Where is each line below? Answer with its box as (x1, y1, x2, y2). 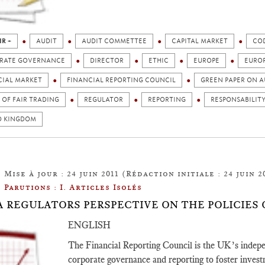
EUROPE (193, 57, 219, 64)
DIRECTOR (90, 57, 124, 64)
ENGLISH (68, 219, 111, 231)
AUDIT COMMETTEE (82, 37, 147, 45)
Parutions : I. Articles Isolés (4, 182, 142, 192)
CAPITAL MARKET (172, 37, 228, 45)
